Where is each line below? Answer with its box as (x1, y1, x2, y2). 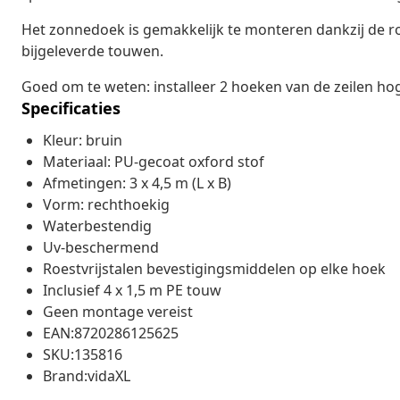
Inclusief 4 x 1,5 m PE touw (43, 279, 221, 300)
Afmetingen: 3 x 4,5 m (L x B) (43, 172, 231, 193)
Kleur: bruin (43, 129, 122, 150)
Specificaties (21, 96, 121, 119)
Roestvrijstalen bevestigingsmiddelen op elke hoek (43, 258, 386, 279)
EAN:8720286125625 (43, 322, 179, 343)
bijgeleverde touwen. (21, 40, 163, 61)
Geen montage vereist (43, 301, 193, 321)
